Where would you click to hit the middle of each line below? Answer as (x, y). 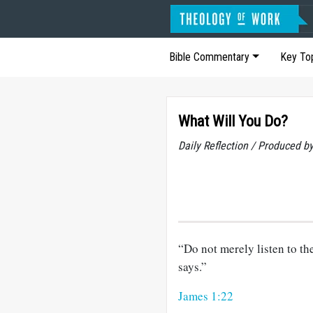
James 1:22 (206, 296)
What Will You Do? (233, 121)
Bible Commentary (209, 57)
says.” (192, 267)
